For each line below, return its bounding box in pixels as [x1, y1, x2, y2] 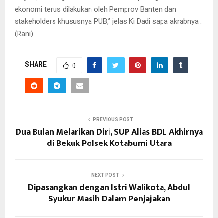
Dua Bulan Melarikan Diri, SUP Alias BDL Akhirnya [15, 125, 203, 140]
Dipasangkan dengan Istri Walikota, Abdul [28, 180, 190, 195]
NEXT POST [91, 172, 119, 178]
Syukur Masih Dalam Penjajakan [48, 191, 170, 206]
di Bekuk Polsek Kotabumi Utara [46, 136, 172, 151]
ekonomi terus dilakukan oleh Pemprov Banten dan [15, 4, 176, 14]
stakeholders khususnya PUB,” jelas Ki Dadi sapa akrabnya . [15, 17, 202, 26]
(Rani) [15, 29, 33, 38]
